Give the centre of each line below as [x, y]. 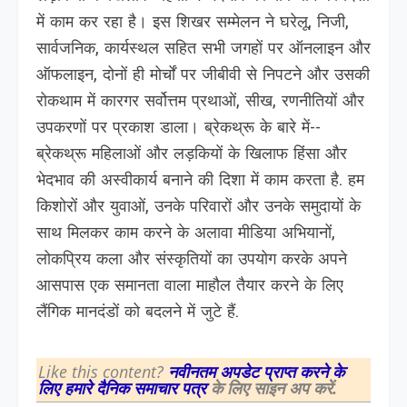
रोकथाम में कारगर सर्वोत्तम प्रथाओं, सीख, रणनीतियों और [200, 102]
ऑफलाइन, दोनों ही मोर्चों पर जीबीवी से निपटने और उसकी [203, 76]
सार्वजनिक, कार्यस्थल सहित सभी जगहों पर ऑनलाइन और [203, 50]
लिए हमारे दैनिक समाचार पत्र [124, 388]
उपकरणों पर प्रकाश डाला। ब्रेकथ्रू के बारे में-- [179, 129]
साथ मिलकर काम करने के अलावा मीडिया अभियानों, [186, 234]
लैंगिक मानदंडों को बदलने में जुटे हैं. [138, 313]
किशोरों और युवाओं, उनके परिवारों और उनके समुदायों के [199, 208]
